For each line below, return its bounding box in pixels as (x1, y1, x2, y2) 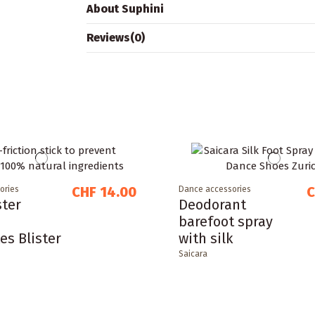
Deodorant (179, 195, 247, 213)
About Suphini (86, 1, 165, 15)
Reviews (86, 30, 131, 44)
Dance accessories (179, 184, 252, 194)
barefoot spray (179, 212, 274, 230)
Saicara (179, 248, 208, 259)
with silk (179, 229, 233, 247)
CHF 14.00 (72, 183, 137, 200)
